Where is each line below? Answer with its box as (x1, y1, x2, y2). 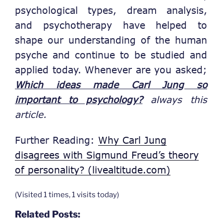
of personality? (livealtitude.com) (15, 164, 170, 176)
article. (15, 108, 47, 120)
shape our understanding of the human (15, 34, 207, 46)
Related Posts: (15, 208, 80, 220)
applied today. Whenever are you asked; (15, 63, 207, 75)
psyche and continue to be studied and (15, 49, 207, 60)
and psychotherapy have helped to (15, 19, 207, 31)
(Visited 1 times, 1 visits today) (15, 190, 119, 199)
